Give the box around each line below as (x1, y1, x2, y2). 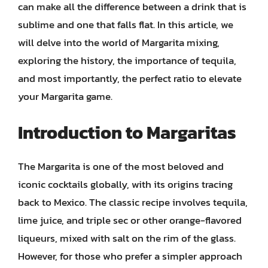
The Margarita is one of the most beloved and (18, 159, 224, 174)
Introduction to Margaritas (18, 119, 236, 146)
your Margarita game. (18, 88, 112, 104)
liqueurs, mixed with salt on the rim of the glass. (18, 230, 236, 246)
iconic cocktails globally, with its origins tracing (18, 176, 233, 192)
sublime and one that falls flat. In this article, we (18, 16, 233, 32)
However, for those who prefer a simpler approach (18, 248, 242, 264)
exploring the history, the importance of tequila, (18, 52, 236, 68)
